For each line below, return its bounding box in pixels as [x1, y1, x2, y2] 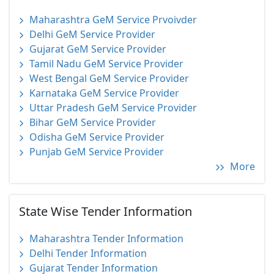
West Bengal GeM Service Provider [29, 72, 189, 85]
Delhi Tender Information [29, 246, 147, 260]
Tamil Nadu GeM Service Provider [29, 57, 183, 70]
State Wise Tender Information [19, 203, 192, 220]
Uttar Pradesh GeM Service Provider [29, 101, 197, 114]
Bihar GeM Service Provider [29, 116, 156, 129]
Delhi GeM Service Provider [29, 28, 155, 41]
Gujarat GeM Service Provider [29, 42, 166, 56]
